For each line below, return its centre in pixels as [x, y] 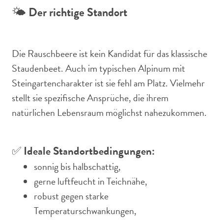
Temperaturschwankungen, [85, 211]
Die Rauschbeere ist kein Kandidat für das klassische [110, 54]
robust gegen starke [71, 196]
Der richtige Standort [78, 12]
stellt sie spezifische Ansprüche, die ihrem [90, 98]
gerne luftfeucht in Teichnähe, [91, 181]
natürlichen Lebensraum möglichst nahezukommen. [109, 112]
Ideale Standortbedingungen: [89, 151]
